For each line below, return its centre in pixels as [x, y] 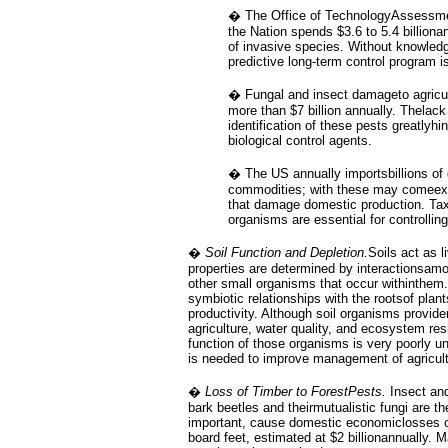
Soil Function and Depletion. [286, 252]
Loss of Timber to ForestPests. [295, 391]
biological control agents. [300, 140]
